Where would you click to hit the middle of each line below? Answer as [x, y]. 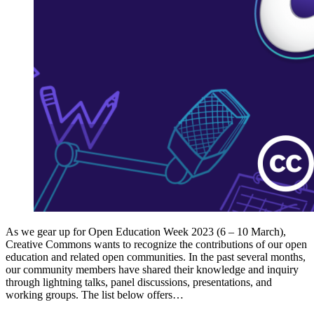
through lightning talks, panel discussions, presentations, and [139, 282]
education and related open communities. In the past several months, [156, 257]
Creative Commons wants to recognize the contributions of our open [156, 244]
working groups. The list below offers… [95, 294]
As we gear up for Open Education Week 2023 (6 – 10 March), [146, 231]
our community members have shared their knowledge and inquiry [152, 269]
